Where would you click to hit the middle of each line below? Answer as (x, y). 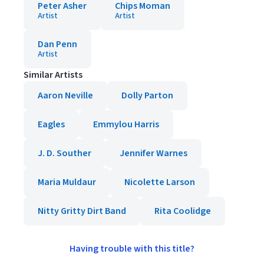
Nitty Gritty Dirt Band (82, 211)
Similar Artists (53, 75)
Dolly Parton (147, 95)
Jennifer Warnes (154, 153)
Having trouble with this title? (132, 249)
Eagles (51, 124)
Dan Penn (57, 44)
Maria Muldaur (67, 182)
